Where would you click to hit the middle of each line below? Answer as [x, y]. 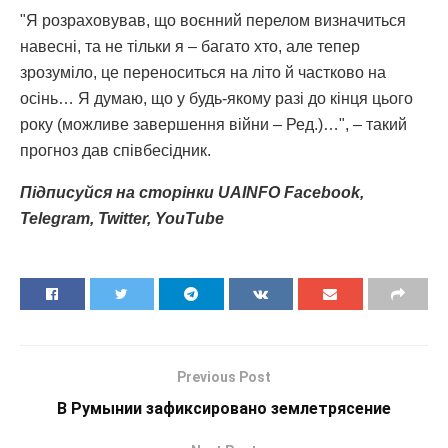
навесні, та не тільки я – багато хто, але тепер [190, 47]
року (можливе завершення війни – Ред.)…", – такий [213, 125]
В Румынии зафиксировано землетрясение [224, 409]
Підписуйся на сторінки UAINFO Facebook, [192, 193]
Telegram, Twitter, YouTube [122, 219]
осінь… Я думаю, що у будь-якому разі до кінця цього [216, 99]
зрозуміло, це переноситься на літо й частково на [203, 73]
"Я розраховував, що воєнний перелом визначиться [213, 21]
